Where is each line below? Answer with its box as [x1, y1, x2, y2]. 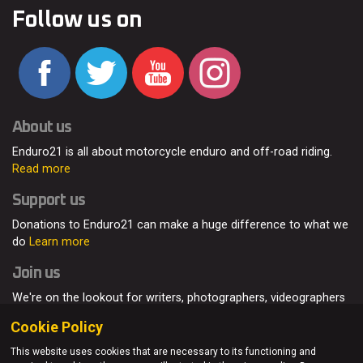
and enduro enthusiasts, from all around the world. [12, 308, 281, 322]
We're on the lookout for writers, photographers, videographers [12, 291, 345, 305]
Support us [12, 192, 85, 209]
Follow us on [12, 9, 143, 32]
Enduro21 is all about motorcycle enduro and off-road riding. [12, 145, 332, 160]
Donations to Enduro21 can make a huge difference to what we [12, 218, 348, 233]
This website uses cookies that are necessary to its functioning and [11, 346, 317, 357]
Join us [12, 265, 61, 282]
